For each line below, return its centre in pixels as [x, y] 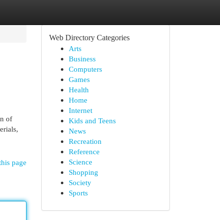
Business [82, 59]
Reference [84, 151]
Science [80, 162]
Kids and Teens [92, 121]
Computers [85, 69]
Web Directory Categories [89, 38]
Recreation [85, 141]
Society [80, 182]
